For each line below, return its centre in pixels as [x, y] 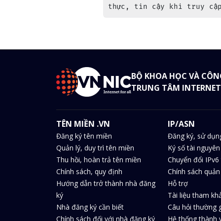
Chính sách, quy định [89, 171]
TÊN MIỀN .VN [83, 124]
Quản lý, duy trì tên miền [95, 148]
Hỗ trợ [178, 183]
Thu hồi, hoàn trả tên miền [99, 160]
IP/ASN [181, 124]
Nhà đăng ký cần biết [90, 207]
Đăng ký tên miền [84, 136]
